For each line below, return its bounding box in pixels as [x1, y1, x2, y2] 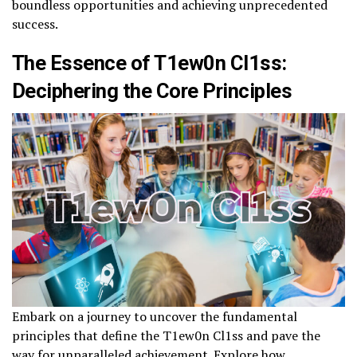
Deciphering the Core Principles [12, 78, 292, 103]
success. [12, 14, 58, 33]
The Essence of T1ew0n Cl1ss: [12, 50, 287, 75]
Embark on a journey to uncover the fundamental [12, 308, 297, 326]
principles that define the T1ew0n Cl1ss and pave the [12, 327, 320, 345]
